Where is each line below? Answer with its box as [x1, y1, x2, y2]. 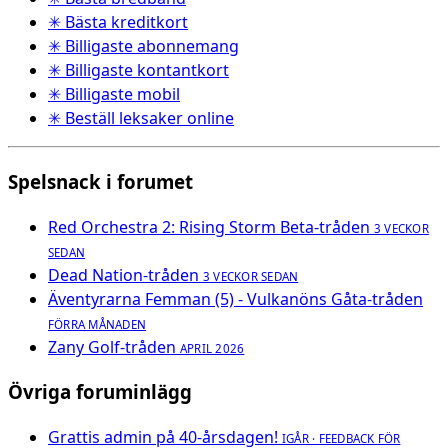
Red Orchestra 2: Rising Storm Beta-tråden [48, 215, 370, 238]
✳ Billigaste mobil [48, 83, 180, 106]
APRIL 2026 [180, 340, 245, 356]
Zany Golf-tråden [48, 335, 176, 358]
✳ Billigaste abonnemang [48, 35, 239, 58]
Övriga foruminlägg [8, 379, 192, 405]
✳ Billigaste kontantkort [48, 59, 229, 82]
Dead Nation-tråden [48, 263, 199, 286]
